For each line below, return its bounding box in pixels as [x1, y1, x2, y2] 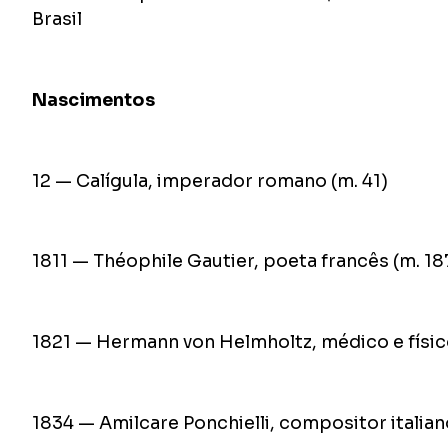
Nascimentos [32, 88, 155, 111]
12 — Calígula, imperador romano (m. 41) [32, 169, 388, 192]
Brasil [32, 7, 82, 30]
